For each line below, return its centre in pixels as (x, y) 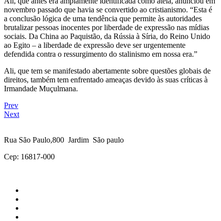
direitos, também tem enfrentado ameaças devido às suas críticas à (106, 79)
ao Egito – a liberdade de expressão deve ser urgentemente (95, 45)
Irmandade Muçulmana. (41, 88)
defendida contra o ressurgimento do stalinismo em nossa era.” (101, 54)
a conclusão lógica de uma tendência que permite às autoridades (103, 18)
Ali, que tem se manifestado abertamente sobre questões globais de (107, 71)
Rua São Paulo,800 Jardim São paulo (64, 140)
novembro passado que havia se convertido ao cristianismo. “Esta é (108, 9)
